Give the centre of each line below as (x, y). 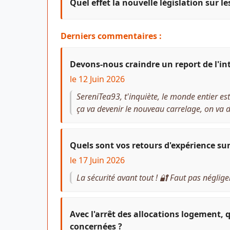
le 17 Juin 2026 (97, 160)
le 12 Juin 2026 (97, 79)
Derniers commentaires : (111, 36)
